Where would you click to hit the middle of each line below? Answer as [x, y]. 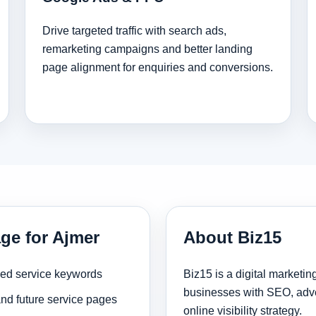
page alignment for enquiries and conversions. [157, 67]
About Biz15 [232, 237]
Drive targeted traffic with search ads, [134, 30]
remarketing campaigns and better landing [147, 49]
